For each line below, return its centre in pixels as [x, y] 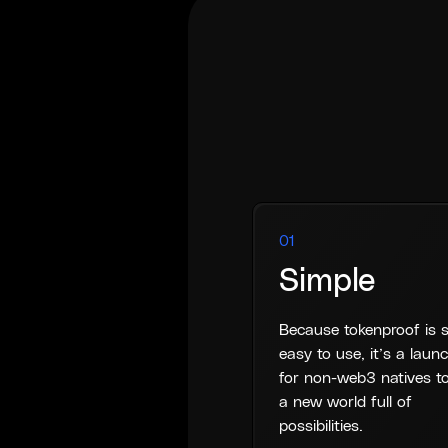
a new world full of [346, 402]
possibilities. [321, 426]
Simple [327, 282]
